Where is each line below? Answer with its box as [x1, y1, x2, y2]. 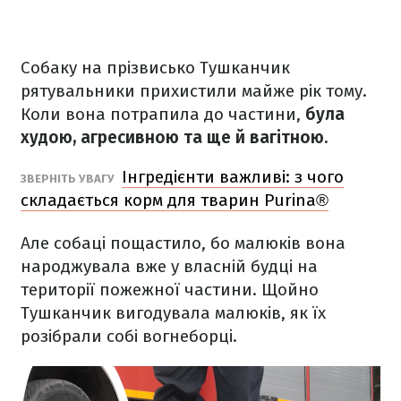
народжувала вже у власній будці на [21, 256, 318, 277]
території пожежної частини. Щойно [21, 279, 319, 300]
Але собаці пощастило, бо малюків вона [21, 233, 346, 253]
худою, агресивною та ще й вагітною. [21, 127, 328, 148]
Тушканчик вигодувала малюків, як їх [21, 303, 326, 323]
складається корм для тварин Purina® [21, 190, 328, 210]
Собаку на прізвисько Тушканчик [21, 57, 290, 78]
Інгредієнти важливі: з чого [122, 166, 344, 187]
